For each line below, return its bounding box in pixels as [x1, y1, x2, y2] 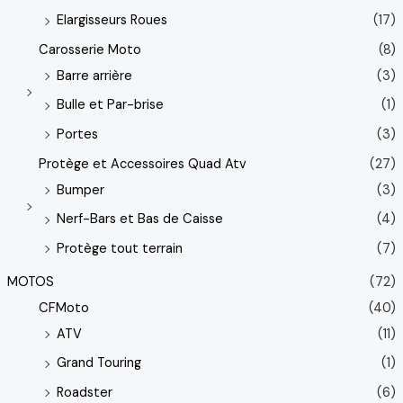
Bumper [56, 181, 104, 199]
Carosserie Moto [38, 40, 141, 58]
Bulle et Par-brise [56, 96, 164, 114]
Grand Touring [56, 354, 141, 372]
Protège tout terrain [56, 239, 183, 257]
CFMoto [38, 299, 89, 317]
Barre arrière [56, 67, 132, 85]
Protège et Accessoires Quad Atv [38, 155, 246, 173]
